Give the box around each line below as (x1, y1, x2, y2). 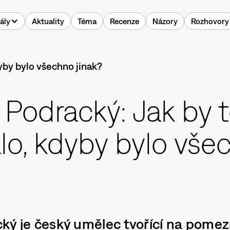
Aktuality (32, 16, 64, 26)
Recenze (110, 16, 139, 26)
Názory (152, 16, 178, 26)
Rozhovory (191, 16, 229, 26)
